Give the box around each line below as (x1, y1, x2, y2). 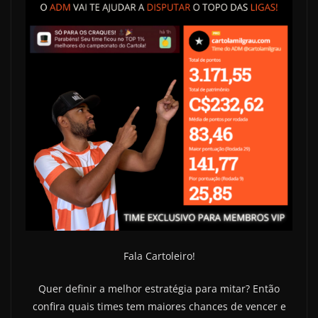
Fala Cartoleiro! (123, 248, 195, 263)
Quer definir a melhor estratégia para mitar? (38, 281, 253, 295)
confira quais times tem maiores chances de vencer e (32, 299, 286, 313)
